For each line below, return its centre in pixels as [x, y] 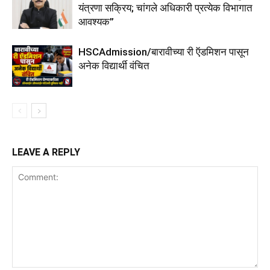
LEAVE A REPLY [46, 152]
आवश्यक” [96, 22]
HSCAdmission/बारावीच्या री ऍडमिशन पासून [164, 52]
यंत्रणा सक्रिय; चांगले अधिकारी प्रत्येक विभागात [165, 8]
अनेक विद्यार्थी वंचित [114, 66]
